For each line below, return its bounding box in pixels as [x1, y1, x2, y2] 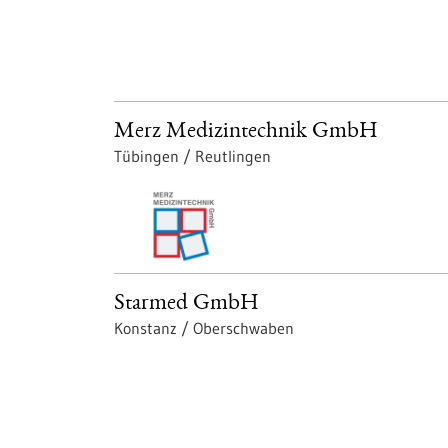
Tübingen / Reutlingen [114, 145, 271, 166]
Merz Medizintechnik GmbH [114, 120, 378, 144]
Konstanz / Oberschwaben [114, 317, 294, 338]
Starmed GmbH [114, 292, 259, 316]
